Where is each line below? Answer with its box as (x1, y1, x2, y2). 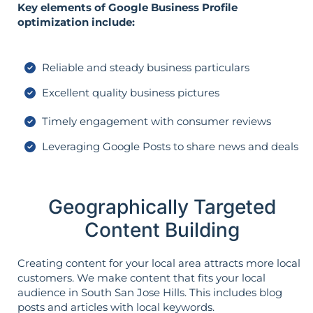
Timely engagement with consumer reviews (42, 115, 271, 129)
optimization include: (17, 15, 135, 29)
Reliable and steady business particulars (42, 61, 249, 75)
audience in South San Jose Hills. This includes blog (17, 286, 282, 300)
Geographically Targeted (48, 195, 276, 219)
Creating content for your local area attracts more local (17, 256, 300, 270)
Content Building (84, 218, 240, 242)
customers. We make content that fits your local (17, 271, 265, 285)
